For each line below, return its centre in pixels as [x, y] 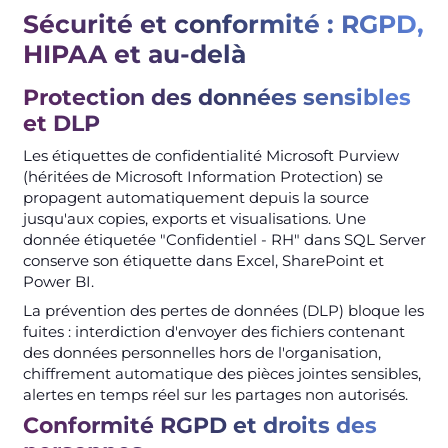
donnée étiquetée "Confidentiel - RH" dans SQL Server [224, 240]
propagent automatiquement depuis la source [195, 198]
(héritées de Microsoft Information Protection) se [202, 177]
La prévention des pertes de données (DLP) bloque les [223, 311]
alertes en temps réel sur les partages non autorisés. [215, 395]
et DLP [61, 124]
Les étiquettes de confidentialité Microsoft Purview [210, 156]
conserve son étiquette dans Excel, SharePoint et [203, 261]
